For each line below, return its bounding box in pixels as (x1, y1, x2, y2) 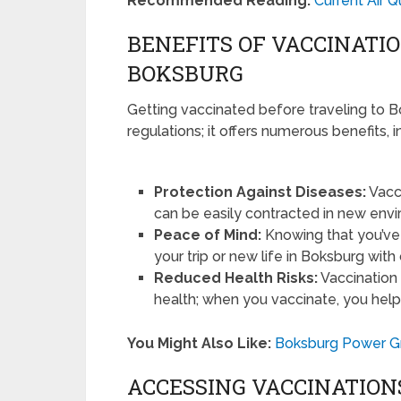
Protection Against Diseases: (154, 183, 367, 201)
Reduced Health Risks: (154, 269, 319, 287)
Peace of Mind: (154, 226, 262, 244)
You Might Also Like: (127, 335, 271, 353)
